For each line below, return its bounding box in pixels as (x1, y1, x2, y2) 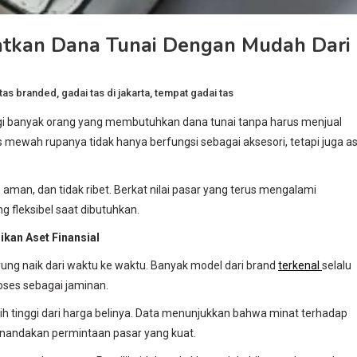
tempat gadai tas (155, 87, 233, 100)
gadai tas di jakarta (61, 87, 150, 100)
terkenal (278, 258, 322, 272)
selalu (322, 258, 351, 272)
